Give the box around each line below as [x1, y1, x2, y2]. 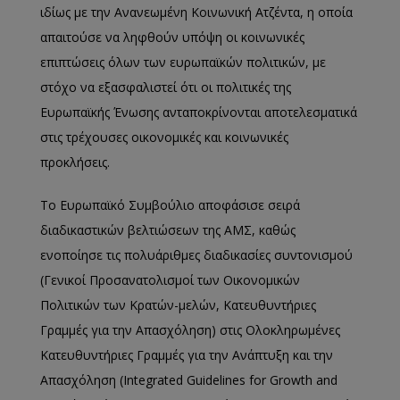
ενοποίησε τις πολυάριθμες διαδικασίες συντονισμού [40, 246, 353, 263]
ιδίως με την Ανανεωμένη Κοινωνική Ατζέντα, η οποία [40, 4, 353, 21]
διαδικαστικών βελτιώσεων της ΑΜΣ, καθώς [40, 221, 296, 238]
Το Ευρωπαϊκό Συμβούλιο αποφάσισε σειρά [40, 196, 300, 213]
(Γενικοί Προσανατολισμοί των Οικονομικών [40, 271, 300, 288]
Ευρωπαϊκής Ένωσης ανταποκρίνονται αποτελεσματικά [40, 104, 357, 121]
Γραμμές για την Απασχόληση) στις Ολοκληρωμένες [40, 321, 340, 338]
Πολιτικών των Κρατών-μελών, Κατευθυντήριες [40, 296, 316, 313]
